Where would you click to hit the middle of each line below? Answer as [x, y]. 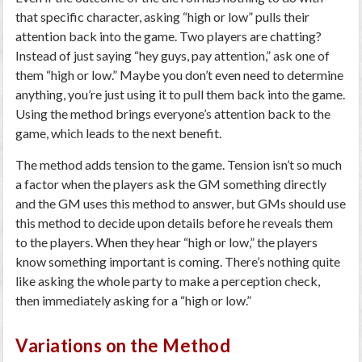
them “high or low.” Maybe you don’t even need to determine [180, 75]
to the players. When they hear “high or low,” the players [167, 242]
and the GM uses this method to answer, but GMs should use [181, 203]
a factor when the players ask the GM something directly [171, 184]
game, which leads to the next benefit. [119, 133]
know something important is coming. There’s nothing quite [178, 261]
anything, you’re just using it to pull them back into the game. [181, 94]
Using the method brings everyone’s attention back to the [173, 114]
